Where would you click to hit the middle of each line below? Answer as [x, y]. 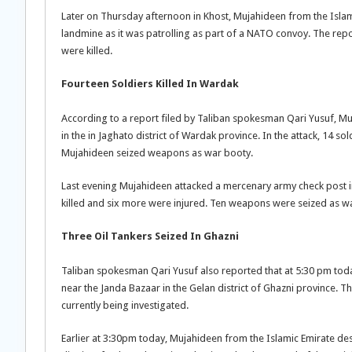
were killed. [87, 51]
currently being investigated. [125, 305]
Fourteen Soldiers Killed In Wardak [150, 84]
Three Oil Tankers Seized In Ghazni [150, 236]
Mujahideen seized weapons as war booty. [157, 153]
